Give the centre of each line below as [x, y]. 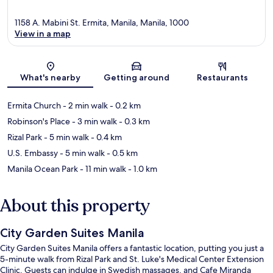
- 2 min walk [84, 106]
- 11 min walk [102, 169]
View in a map [43, 34]
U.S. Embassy [33, 153]
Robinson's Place [39, 122]
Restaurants [223, 78]
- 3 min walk [94, 122]
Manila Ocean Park [43, 169]
